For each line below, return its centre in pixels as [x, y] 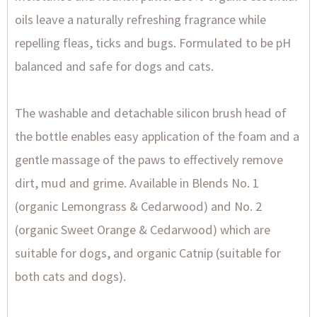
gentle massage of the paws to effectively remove [149, 160]
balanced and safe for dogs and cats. [114, 66]
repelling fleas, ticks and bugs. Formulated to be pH [153, 43]
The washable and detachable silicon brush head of [151, 113]
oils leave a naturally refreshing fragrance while [140, 19]
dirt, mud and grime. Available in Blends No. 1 [137, 183]
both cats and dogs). [70, 276]
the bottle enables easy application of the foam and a [157, 136]
